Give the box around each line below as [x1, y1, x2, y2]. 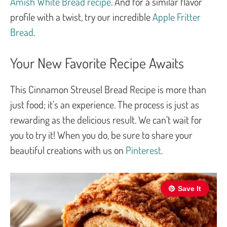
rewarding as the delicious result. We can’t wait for [10, 112, 202, 126]
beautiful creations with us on [10, 143, 126, 157]
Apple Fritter [153, 10, 201, 23]
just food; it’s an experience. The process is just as [10, 97, 199, 111]
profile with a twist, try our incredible [10, 10, 153, 23]
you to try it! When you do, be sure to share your [10, 128, 193, 141]
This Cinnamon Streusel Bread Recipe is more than [10, 82, 206, 96]
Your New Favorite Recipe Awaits [10, 53, 184, 72]
